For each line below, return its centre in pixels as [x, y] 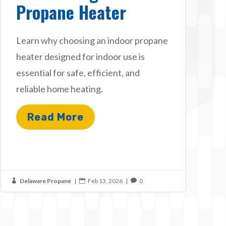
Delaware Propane [45, 181]
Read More [55, 117]
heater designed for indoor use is [80, 56]
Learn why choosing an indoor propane [92, 40]
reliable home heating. [59, 89]
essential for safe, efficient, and [78, 72]
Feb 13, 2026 [105, 181]
